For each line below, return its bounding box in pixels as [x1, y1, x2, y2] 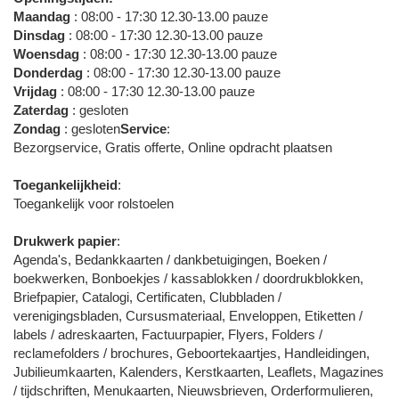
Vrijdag [13, 84, 57, 100]
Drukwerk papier [13, 233, 117, 249]
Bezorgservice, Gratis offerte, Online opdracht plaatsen [13, 140, 332, 156]
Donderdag [13, 65, 83, 81]
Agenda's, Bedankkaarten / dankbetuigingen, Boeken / [13, 252, 327, 268]
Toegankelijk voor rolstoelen [13, 196, 174, 212]
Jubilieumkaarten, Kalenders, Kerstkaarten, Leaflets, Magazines [13, 364, 384, 380]
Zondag [13, 121, 61, 137]
